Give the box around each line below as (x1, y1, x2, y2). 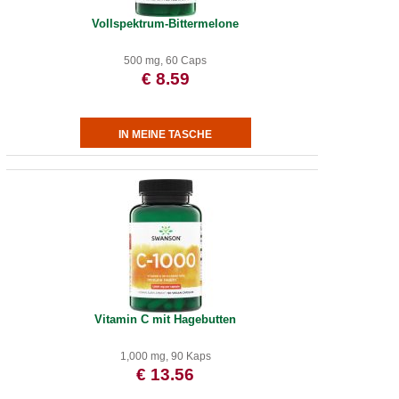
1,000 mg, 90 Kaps (119, 350, 211, 362)
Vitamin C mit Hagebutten (94, 313, 237, 326)
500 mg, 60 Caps (124, 54, 208, 67)
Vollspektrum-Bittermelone (92, 17, 240, 30)
